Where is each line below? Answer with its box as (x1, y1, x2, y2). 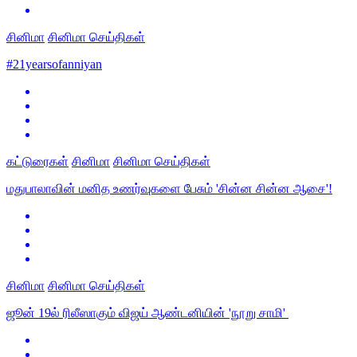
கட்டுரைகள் (6, 155, 69, 169)
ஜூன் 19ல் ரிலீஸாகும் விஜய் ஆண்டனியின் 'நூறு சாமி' (6, 306, 288, 320)
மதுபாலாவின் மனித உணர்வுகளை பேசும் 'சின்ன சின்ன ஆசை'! (6, 182, 332, 196)
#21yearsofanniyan (6, 57, 102, 72)
